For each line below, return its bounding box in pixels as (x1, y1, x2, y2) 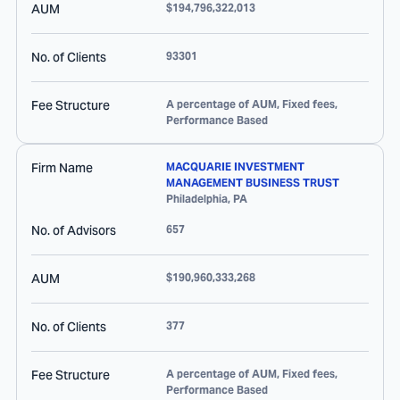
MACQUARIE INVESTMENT (166, 160, 304, 173)
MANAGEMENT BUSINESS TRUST (166, 176, 339, 189)
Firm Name (31, 160, 93, 176)
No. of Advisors (31, 222, 116, 238)
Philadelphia (166, 192, 228, 205)
